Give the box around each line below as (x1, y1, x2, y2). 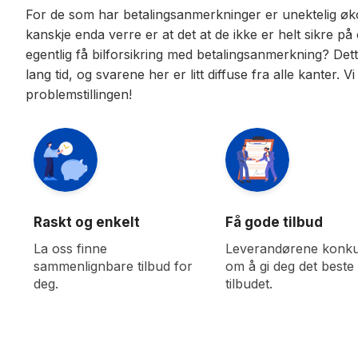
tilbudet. (225, 275, 272, 292)
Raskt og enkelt (34, 213, 140, 230)
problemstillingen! (26, 86, 132, 102)
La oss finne (34, 240, 107, 257)
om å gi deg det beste (225, 257, 354, 274)
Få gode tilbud (225, 213, 323, 230)
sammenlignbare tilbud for (34, 257, 193, 274)
